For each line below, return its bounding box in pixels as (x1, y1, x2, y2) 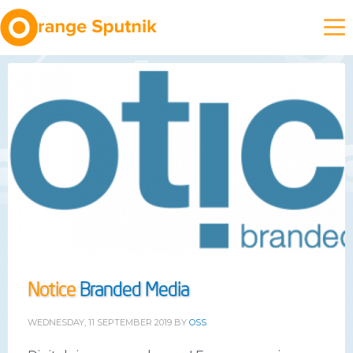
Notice (28, 276, 76, 300)
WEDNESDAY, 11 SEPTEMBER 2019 (28, 316, 172, 328)
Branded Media (76, 276, 189, 300)
